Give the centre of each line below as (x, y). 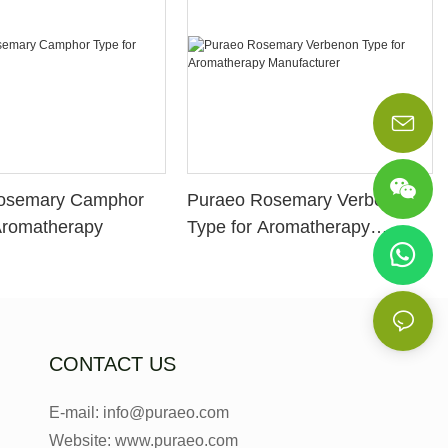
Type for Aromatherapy (279, 227)
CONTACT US (112, 363)
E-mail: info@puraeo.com (138, 412)
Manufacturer (240, 254)
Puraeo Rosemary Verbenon (301, 200)
